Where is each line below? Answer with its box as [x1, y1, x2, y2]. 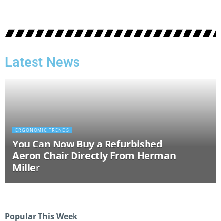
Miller [12, 161, 40, 175]
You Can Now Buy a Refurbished [12, 137, 163, 151]
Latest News [5, 54, 80, 71]
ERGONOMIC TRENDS [15, 127, 69, 134]
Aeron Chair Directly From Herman [12, 149, 176, 163]
